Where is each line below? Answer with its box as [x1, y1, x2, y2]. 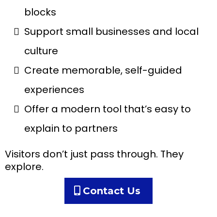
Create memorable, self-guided [24, 63, 182, 77]
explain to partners [24, 121, 118, 135]
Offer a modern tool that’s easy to [24, 102, 191, 116]
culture [24, 44, 58, 58]
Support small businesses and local [24, 24, 199, 38]
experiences [24, 82, 84, 96]
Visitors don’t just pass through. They [5, 147, 184, 161]
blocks [24, 5, 56, 19]
